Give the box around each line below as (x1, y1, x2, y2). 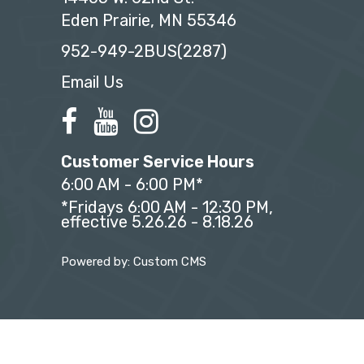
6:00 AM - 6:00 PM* (61, 175, 203, 195)
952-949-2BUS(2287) (61, 41, 227, 62)
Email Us (61, 72, 123, 93)
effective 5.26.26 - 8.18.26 (61, 212, 253, 232)
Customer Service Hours (61, 152, 254, 172)
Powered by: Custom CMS (61, 254, 206, 270)
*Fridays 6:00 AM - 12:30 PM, (61, 197, 273, 218)
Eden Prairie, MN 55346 (61, 11, 236, 31)
